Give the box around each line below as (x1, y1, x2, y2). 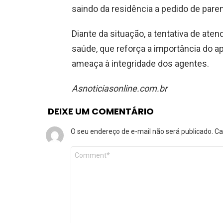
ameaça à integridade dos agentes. (72, 58, 209, 69)
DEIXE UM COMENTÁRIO (48, 105, 154, 117)
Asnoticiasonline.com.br (72, 83, 167, 94)
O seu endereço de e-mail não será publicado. (71, 127, 213, 135)
